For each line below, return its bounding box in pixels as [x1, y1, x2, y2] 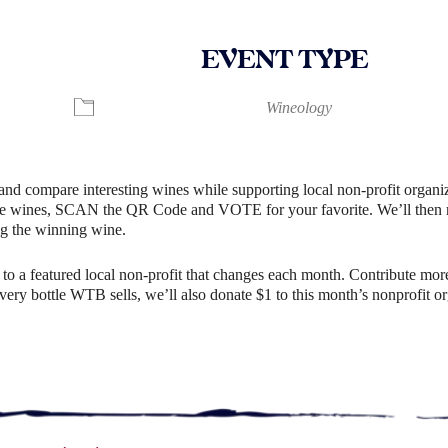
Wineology [266, 99, 332, 117]
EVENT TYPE [200, 43, 368, 78]
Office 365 [326, 62, 410, 84]
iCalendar [126, 62, 208, 84]
